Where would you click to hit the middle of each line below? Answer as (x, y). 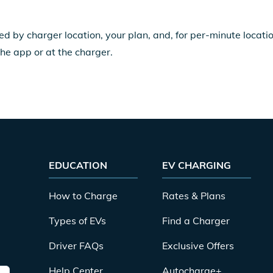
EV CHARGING (197, 165)
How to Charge (83, 196)
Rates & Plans (194, 196)
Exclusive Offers (198, 246)
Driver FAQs (76, 246)
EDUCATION (78, 165)
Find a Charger (196, 221)
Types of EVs (77, 221)
